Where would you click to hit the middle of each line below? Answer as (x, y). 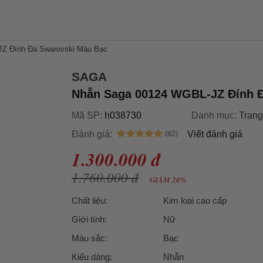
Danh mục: (215, 115)
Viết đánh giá (215, 134)
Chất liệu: (90, 200)
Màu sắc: (90, 238)
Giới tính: (89, 219)
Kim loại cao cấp (195, 200)
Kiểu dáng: (92, 257)
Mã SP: (88, 115)
